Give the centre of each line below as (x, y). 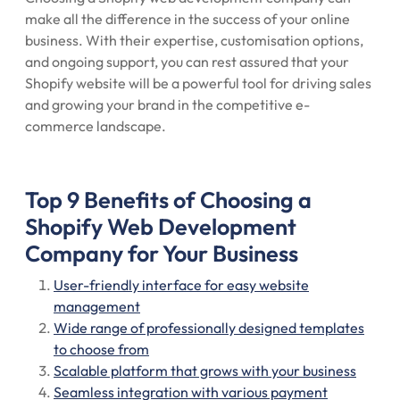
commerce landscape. (96, 126)
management (97, 306)
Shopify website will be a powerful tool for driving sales (198, 83)
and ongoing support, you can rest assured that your (187, 62)
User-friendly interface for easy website (181, 285)
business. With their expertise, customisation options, (194, 40)
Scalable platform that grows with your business (205, 371)
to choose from (101, 349)
